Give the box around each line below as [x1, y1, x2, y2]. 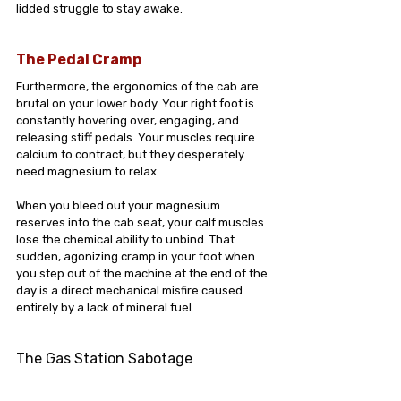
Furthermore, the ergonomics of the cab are [16, 80, 261, 93]
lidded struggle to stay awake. [16, 2, 183, 15]
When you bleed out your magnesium [16, 199, 223, 212]
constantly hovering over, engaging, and [16, 114, 242, 127]
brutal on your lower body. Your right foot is [16, 97, 257, 110]
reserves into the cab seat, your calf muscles [16, 216, 267, 229]
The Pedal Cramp [16, 51, 141, 68]
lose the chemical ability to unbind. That [16, 233, 237, 246]
